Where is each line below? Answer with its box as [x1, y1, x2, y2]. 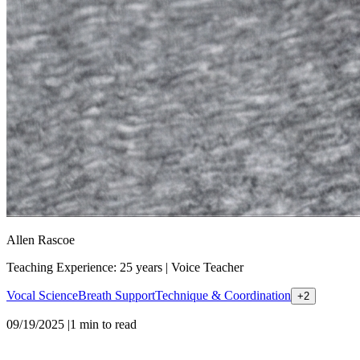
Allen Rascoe [6, 232, 75, 247]
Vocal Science [6, 288, 78, 302]
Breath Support [78, 288, 155, 302]
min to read [76, 317, 137, 331]
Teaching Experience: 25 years [6, 260, 162, 274]
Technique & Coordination [155, 288, 291, 302]
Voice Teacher [171, 260, 243, 274]
